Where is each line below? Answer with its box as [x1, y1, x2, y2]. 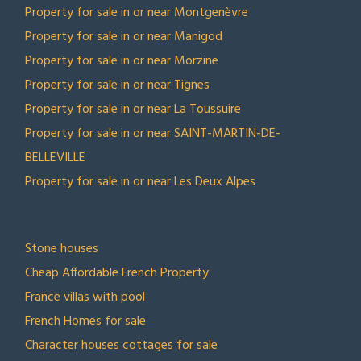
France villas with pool [25, 286, 145, 308]
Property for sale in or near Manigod [25, 26, 222, 48]
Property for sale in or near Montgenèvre [25, 2, 248, 23]
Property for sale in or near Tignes [25, 74, 210, 96]
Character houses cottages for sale [25, 334, 218, 356]
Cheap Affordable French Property [25, 262, 209, 284]
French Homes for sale [25, 310, 146, 332]
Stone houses [25, 238, 98, 259]
